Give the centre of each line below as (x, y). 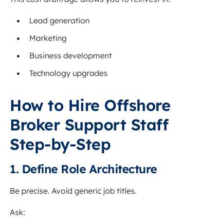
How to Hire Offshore (90, 105)
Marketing (48, 38)
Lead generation (59, 21)
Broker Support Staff (89, 125)
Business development (71, 56)
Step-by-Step (60, 144)
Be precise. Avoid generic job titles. (73, 191)
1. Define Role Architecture (83, 169)
